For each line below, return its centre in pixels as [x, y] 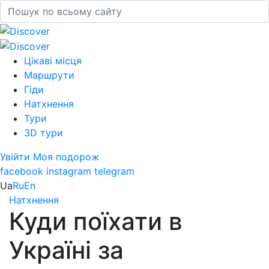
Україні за [66, 250]
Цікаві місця [53, 61]
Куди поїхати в [96, 222]
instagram [69, 171]
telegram [114, 171]
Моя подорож [66, 157]
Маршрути [49, 75]
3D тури [44, 133]
